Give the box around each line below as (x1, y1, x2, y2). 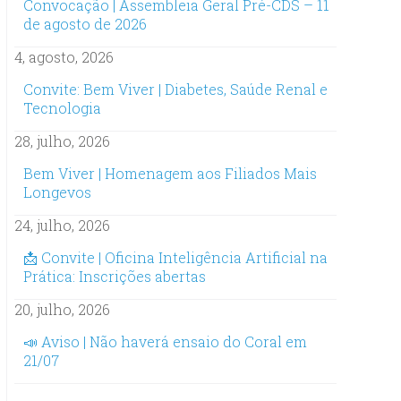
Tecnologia (23, 98, 101, 118)
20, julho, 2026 (14, 300, 110, 320)
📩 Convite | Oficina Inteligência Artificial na (23, 248, 328, 268)
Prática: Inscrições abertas (23, 267, 206, 286)
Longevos (23, 183, 91, 202)
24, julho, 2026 (14, 216, 110, 235)
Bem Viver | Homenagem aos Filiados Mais (23, 164, 317, 183)
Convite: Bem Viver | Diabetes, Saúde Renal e (23, 80, 328, 99)
